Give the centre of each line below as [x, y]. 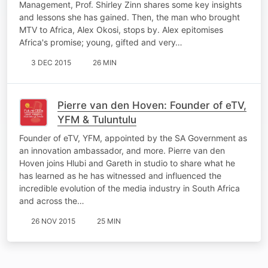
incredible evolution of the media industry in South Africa [130, 188]
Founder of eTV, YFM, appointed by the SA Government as [133, 138]
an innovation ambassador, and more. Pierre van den [122, 150]
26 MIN [105, 62]
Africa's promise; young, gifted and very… [101, 42]
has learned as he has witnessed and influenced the [120, 175]
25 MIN [109, 221]
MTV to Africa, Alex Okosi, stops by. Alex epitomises [121, 29]
